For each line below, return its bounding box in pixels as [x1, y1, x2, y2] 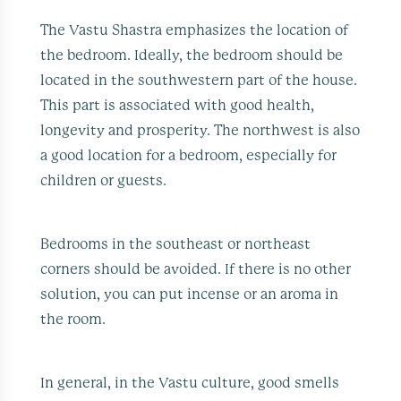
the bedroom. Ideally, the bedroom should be [40, 47, 344, 63]
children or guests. [40, 173, 167, 188]
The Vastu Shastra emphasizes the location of [40, 22, 349, 38]
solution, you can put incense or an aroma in [40, 286, 339, 302]
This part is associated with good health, [40, 98, 315, 113]
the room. [40, 311, 107, 327]
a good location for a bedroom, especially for [40, 148, 337, 163]
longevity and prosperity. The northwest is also [40, 123, 361, 138]
